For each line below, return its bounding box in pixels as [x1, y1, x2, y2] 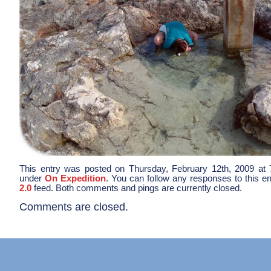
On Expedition [45, 174, 106, 183]
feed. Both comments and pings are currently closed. [31, 183, 242, 193]
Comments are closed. [19, 201, 128, 213]
